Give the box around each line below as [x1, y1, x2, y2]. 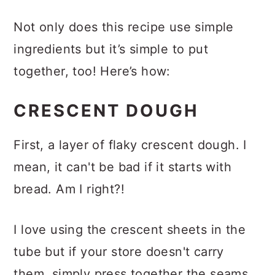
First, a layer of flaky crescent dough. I [14, 150, 247, 165]
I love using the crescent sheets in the [14, 234, 246, 250]
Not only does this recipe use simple [14, 32, 234, 47]
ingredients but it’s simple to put [14, 54, 208, 69]
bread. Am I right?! [14, 194, 125, 209]
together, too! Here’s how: [14, 76, 171, 91]
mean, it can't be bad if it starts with [14, 172, 231, 187]
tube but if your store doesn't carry [14, 257, 224, 272]
